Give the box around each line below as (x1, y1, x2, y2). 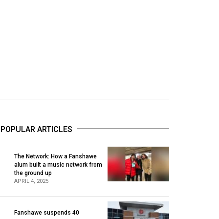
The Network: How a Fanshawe (14, 153, 97, 160)
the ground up (14, 169, 52, 176)
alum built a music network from (14, 161, 103, 168)
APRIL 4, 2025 (14, 177, 49, 184)
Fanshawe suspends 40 (14, 209, 80, 216)
